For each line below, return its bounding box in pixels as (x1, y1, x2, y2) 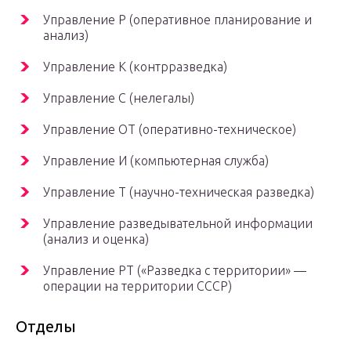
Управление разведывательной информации (43, 216, 313, 231)
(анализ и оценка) (43, 232, 149, 247)
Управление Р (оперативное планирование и (43, 13, 312, 27)
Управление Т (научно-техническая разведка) (43, 185, 314, 200)
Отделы (16, 317, 76, 336)
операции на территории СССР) (43, 279, 232, 294)
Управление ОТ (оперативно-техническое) (43, 122, 296, 137)
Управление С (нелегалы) (43, 91, 194, 106)
